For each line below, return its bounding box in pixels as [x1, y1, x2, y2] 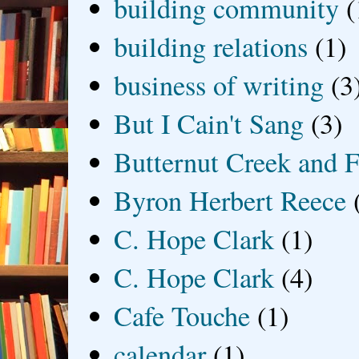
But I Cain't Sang [114, 104, 305, 142]
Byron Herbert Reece [114, 181, 347, 219]
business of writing [114, 66, 325, 103]
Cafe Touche [114, 296, 251, 334]
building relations [114, 27, 309, 65]
